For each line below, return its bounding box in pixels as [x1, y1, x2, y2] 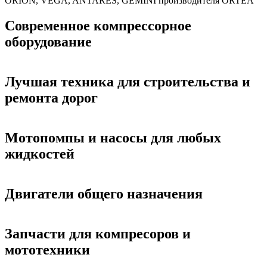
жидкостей [5, 145, 74, 162]
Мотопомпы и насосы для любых [5, 129, 221, 145]
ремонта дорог [5, 89, 98, 105]
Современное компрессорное [5, 17, 191, 33]
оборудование [5, 33, 92, 49]
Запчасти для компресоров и [5, 225, 191, 241]
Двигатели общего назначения [5, 185, 203, 201]
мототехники [5, 241, 90, 257]
